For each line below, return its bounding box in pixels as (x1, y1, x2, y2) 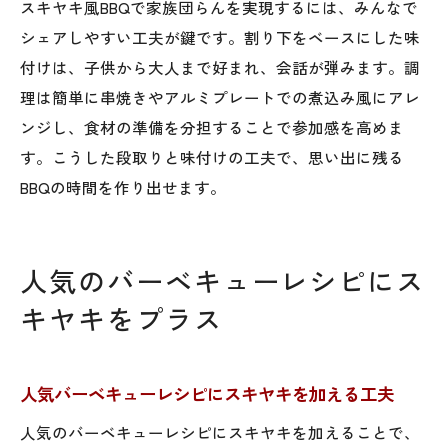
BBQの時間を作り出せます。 (20, 175, 226, 198)
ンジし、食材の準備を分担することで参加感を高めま (20, 115, 404, 138)
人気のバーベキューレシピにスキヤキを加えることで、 (20, 420, 420, 443)
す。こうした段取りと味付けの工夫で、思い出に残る (20, 145, 404, 168)
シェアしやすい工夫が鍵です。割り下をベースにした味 (20, 25, 420, 48)
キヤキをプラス (20, 298, 223, 338)
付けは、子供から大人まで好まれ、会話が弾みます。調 (20, 55, 420, 78)
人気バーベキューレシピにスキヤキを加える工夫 (20, 380, 394, 406)
